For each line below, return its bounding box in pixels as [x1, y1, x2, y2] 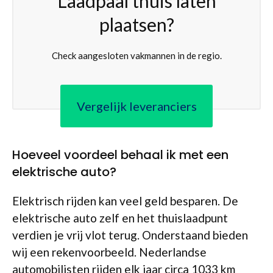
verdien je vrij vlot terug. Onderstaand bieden [12, 228, 248, 242]
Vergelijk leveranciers [76, 99, 197, 113]
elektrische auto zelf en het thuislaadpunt [12, 211, 228, 225]
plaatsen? [99, 13, 174, 35]
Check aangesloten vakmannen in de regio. [51, 49, 222, 61]
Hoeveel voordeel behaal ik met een [12, 146, 229, 163]
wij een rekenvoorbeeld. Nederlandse [12, 245, 207, 259]
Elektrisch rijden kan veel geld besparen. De [12, 194, 238, 208]
